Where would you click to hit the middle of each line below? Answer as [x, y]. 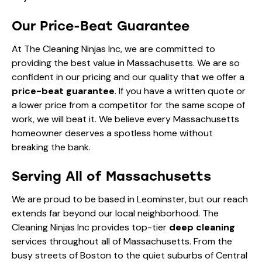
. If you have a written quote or [180, 91]
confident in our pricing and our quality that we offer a [128, 77]
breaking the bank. [51, 147]
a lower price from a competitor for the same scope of [128, 105]
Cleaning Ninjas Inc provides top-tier [90, 227]
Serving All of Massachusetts [111, 176]
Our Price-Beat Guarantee [101, 26]
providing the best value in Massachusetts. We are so [126, 63]
